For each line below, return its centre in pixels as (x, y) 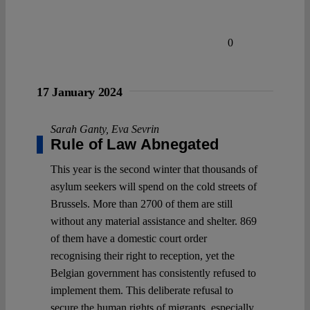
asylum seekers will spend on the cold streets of (154, 186)
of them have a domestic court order (129, 238)
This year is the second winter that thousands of (154, 169)
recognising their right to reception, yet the (143, 255)
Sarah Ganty (78, 129)
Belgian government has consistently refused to (153, 273)
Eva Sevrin (135, 129)
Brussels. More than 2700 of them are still (142, 203)
